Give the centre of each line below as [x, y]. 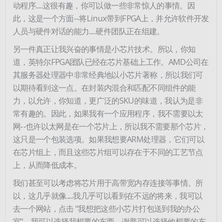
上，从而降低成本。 [47, 165]
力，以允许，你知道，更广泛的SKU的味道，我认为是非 [108, 100]
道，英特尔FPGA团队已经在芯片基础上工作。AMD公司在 [111, 61]
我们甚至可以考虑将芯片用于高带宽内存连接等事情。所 [108, 182]
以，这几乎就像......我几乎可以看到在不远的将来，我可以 [108, 195]
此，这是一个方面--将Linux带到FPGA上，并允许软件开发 [111, 18]
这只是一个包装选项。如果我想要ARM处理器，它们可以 [109, 139]
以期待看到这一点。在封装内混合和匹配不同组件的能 [104, 87]
